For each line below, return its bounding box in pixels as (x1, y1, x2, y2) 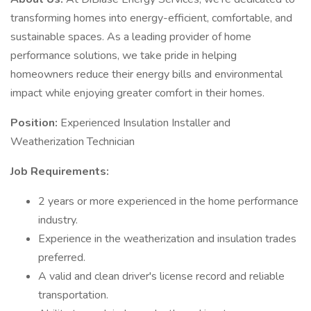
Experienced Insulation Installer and (60, 115, 230, 131)
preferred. (38, 250, 85, 265)
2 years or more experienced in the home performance (38, 194, 299, 209)
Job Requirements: (10, 164, 109, 179)
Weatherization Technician (10, 134, 135, 149)
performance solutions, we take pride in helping (10, 48, 237, 63)
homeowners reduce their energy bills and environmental (10, 67, 283, 82)
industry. (38, 212, 78, 228)
